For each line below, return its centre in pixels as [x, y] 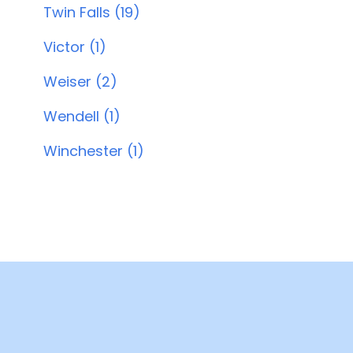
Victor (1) [74, 47]
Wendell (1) [82, 116]
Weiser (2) [80, 82]
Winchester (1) [93, 151]
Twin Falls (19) [91, 12]
